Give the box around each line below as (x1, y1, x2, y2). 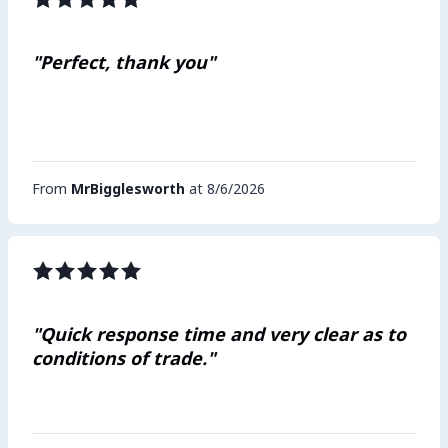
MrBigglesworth (71, 179, 185, 198)
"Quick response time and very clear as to (32, 322, 406, 346)
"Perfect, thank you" (32, 50, 215, 74)
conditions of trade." (32, 346, 215, 370)
